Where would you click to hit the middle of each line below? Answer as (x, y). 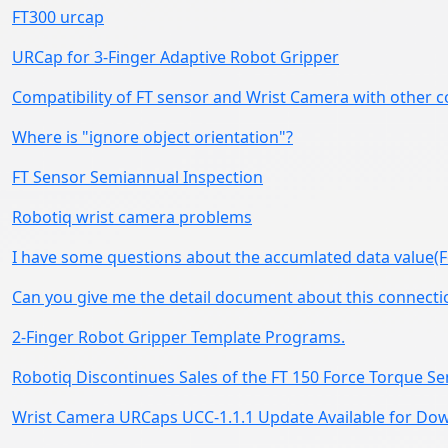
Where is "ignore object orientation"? (152, 136)
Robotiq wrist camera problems (132, 216)
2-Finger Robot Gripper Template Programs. (178, 336)
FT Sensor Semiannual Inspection (137, 176)
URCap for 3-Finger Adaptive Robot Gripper (175, 56)
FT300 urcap (58, 16)
